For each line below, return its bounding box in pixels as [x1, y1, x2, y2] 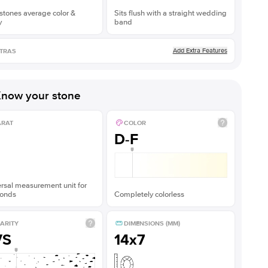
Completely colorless [114, 190, 184, 199]
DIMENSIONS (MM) [123, 219, 180, 227]
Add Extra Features [172, 47, 227, 54]
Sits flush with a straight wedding [114, 8, 227, 18]
